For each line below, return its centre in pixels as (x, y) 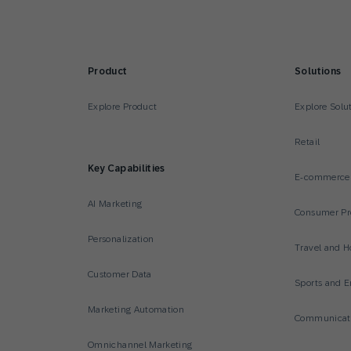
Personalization (121, 239)
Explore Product (123, 107)
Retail (308, 142)
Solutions (318, 71)
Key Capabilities (127, 168)
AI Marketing (115, 204)
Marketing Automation (136, 309)
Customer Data (120, 274)
